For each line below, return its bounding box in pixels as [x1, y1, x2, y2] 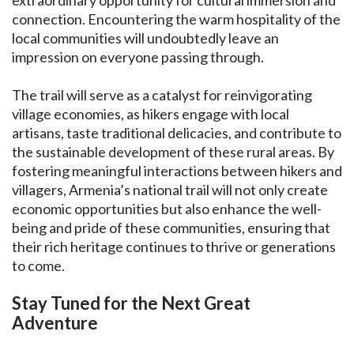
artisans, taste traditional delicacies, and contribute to [12, 124, 341, 141]
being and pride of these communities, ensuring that [12, 219, 330, 236]
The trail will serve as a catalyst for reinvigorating [12, 86, 312, 104]
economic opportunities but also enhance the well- [12, 200, 322, 217]
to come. [12, 257, 67, 274]
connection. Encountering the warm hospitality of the [12, 10, 341, 28]
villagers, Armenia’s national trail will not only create [12, 181, 328, 198]
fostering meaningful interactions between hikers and [12, 162, 342, 179]
